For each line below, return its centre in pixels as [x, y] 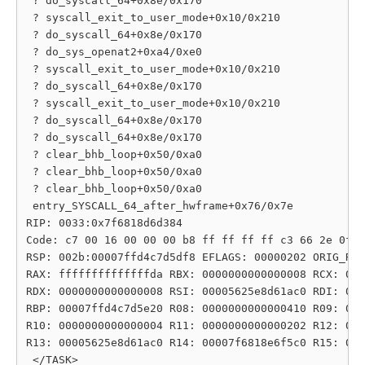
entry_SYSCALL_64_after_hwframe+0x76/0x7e [160, 206]
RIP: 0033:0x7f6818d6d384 [104, 223]
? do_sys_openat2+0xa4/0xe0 [114, 52]
